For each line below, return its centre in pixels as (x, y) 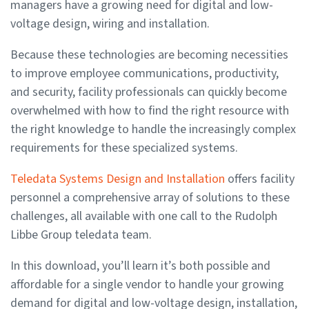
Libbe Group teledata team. (81, 235)
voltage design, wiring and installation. (110, 23)
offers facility (260, 179)
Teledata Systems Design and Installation (118, 179)
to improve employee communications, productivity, (144, 73)
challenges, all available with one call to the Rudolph (144, 216)
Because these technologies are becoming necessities (149, 54)
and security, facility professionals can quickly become (149, 92)
